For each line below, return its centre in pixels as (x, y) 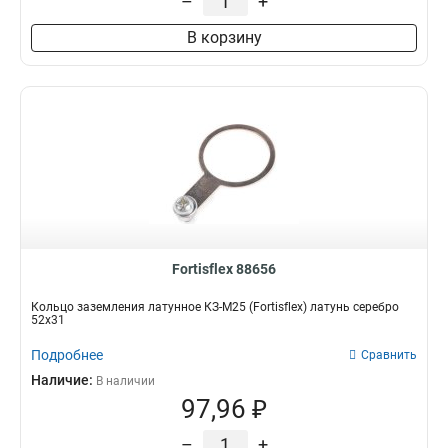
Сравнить (389, 355)
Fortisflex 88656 (224, 269)
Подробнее (67, 355)
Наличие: (63, 380)
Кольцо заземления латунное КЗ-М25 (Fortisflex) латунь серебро (215, 307)
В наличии (125, 381)
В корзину (224, 37)
